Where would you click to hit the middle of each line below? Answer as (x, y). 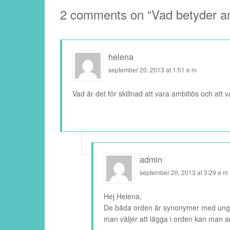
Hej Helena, (123, 196)
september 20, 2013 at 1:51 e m (152, 70)
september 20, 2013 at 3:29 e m (184, 172)
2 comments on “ (106, 14)
